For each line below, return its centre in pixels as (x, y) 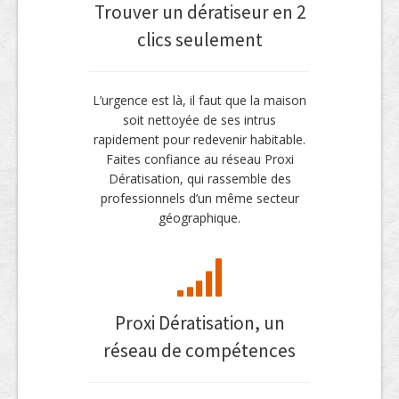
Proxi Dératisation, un (199, 323)
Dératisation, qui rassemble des (199, 179)
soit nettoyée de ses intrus (199, 120)
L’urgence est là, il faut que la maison (199, 100)
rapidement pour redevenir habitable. (199, 139)
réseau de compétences (199, 350)
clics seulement (199, 40)
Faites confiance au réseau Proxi (199, 159)
